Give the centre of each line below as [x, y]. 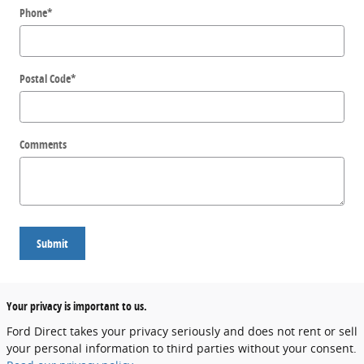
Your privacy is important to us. [77, 306]
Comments [43, 144]
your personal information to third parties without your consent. [182, 349]
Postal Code [45, 78]
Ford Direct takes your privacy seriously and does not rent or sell [182, 331]
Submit [52, 243]
